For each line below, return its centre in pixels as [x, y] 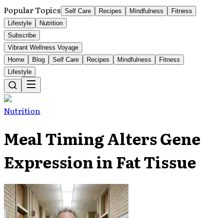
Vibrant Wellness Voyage [43, 47]
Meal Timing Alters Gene [102, 138]
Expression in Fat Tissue [100, 162]
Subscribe [22, 35]
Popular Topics [32, 10]
